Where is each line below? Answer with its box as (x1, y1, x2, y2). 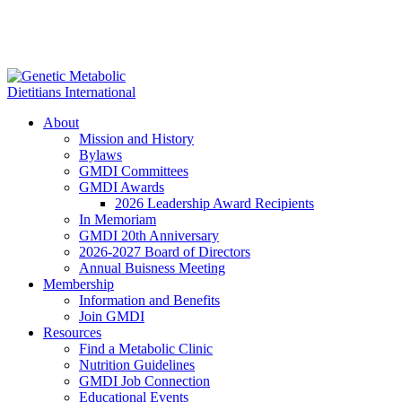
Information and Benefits (79, 293, 220, 308)
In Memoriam (79, 212, 156, 227)
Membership (43, 276, 114, 292)
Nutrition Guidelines (79, 357, 195, 372)
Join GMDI (79, 309, 144, 324)
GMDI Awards (79, 179, 164, 195)
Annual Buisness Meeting (79, 260, 225, 275)
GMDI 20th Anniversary (79, 228, 219, 243)
